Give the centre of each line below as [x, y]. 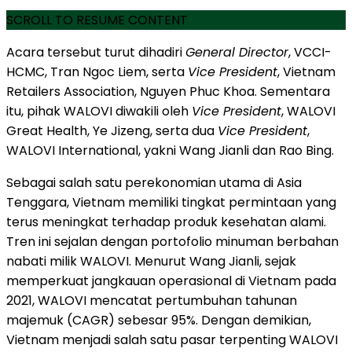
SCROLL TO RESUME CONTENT [97, 20]
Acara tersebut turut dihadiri [96, 52]
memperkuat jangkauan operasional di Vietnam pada [171, 280]
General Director [237, 52]
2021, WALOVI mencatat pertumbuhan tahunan [152, 300]
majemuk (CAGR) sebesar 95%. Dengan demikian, [159, 320]
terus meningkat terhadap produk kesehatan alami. [166, 222]
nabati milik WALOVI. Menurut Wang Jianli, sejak [151, 261]
